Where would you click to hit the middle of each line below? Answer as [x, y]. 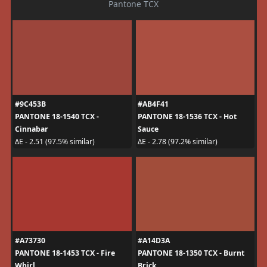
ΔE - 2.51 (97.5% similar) [55, 142]
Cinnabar [31, 129]
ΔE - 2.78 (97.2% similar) [178, 142]
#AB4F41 [153, 104]
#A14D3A [154, 240]
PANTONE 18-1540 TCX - [57, 116]
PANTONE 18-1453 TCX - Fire [65, 253]
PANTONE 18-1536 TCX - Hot [187, 116]
